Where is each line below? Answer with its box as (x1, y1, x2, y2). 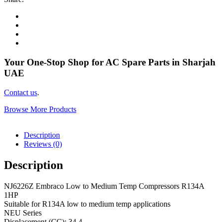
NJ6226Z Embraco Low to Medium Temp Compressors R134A (4, 181, 204, 190)
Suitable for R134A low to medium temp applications (4, 199, 170, 208)
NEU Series (4, 208, 42, 217)
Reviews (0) (24, 139, 62, 148)
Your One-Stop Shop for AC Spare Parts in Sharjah (4, 57, 216, 68)
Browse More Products (4, 105, 76, 113)
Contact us (4, 88, 37, 97)
